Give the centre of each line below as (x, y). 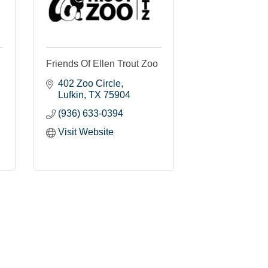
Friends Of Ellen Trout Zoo (102, 63)
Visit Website (86, 132)
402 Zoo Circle (89, 83)
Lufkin (71, 95)
